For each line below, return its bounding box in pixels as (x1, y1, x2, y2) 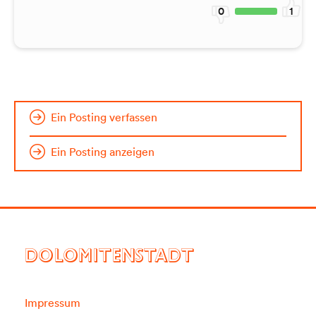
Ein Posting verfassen (51, 109, 157, 124)
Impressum (25, 295, 80, 310)
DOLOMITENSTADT (25, 249, 194, 268)
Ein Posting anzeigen (51, 144, 154, 159)
